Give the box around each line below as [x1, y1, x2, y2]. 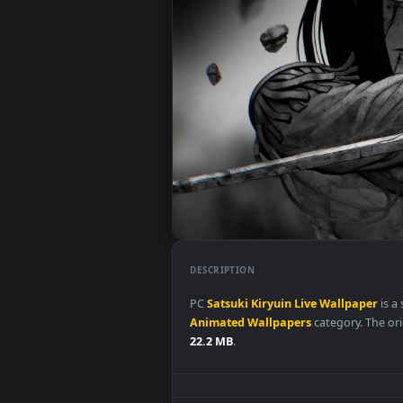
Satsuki [229, 373, 276, 391]
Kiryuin [279, 373, 325, 391]
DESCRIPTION [210, 337, 283, 353]
